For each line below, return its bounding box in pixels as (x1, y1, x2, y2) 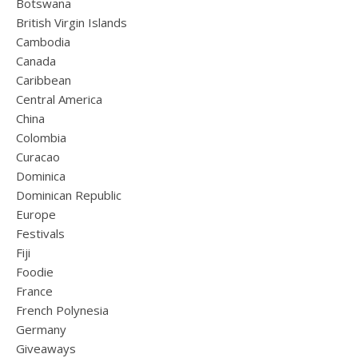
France (16, 283, 53, 299)
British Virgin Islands (16, 14, 127, 30)
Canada (16, 53, 56, 69)
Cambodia (16, 34, 70, 50)
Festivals (16, 225, 65, 241)
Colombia (16, 129, 66, 145)
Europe (16, 206, 56, 222)
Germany (16, 321, 66, 337)
